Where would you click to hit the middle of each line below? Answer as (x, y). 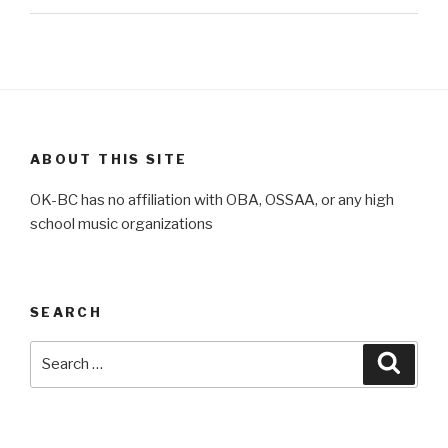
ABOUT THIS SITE (109, 159)
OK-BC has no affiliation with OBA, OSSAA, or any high (212, 199)
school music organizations (121, 223)
